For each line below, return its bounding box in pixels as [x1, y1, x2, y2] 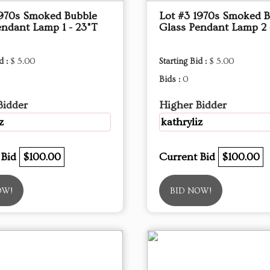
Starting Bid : [159, 57, 209, 66]
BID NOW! [170, 186, 212, 196]
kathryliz [161, 116, 203, 128]
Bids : [159, 75, 183, 84]
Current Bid [159, 151, 218, 163]
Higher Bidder [159, 99, 227, 111]
